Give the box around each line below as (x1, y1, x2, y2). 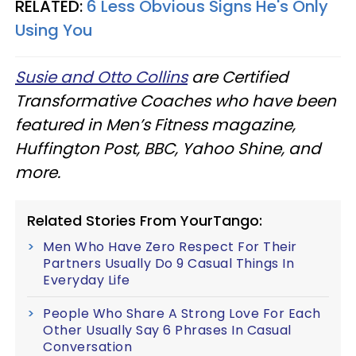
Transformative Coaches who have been (15, 89, 336, 112)
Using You (15, 18, 93, 41)
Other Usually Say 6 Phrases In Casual (43, 320, 292, 339)
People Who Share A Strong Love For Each (43, 304, 321, 323)
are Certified (188, 65, 288, 88)
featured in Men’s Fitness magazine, (15, 113, 296, 136)
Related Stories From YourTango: (27, 210, 262, 230)
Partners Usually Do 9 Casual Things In (43, 253, 294, 273)
